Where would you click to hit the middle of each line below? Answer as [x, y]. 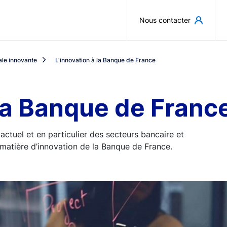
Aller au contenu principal [163, 12]
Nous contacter [165, 20]
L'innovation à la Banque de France [105, 60]
